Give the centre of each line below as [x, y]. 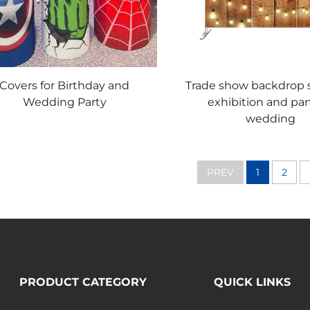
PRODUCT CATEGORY [83, 282]
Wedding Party [64, 102]
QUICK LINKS [253, 282]
